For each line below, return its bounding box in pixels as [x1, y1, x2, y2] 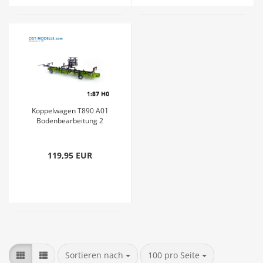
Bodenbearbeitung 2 [36, 116, 103, 126]
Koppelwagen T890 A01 [31, 106, 109, 116]
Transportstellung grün [32, 136, 107, 146]
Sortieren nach [65, 249, 126, 261]
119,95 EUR [48, 150, 92, 161]
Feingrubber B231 [41, 126, 99, 136]
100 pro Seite [148, 249, 200, 261]
